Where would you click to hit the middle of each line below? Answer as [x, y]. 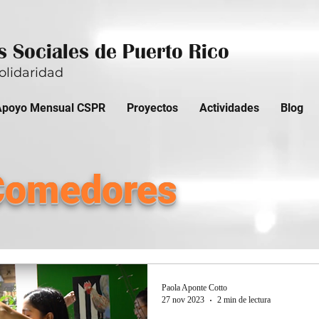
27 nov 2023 [183, 300]
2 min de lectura [244, 300]
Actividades [229, 108]
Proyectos [152, 108]
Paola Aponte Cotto [194, 288]
